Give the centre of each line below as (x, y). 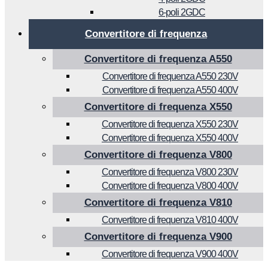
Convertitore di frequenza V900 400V (170, 254)
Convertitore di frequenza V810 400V (170, 220)
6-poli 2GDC (182, 12)
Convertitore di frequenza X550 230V (170, 124)
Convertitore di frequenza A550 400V (170, 90)
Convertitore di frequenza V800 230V (170, 172)
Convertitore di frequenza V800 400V (170, 185)
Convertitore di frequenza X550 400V (170, 138)
